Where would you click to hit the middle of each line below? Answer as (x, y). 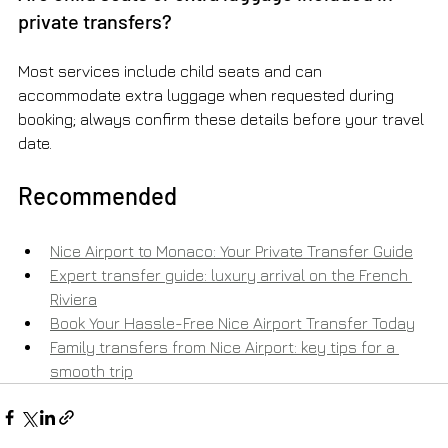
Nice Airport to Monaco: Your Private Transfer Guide (231, 251)
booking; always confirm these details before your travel (223, 119)
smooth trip (91, 371)
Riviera (73, 299)
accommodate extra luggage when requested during (208, 95)
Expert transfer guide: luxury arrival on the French (231, 275)
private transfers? (95, 21)
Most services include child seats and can (172, 71)
